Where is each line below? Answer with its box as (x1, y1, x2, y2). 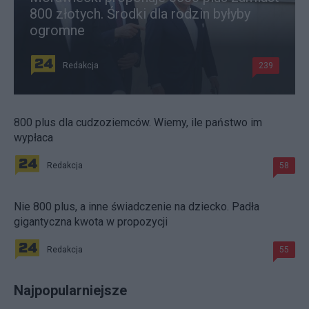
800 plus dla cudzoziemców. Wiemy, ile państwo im (14, 116, 262, 130)
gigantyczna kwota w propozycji (14, 215, 168, 229)
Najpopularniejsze (14, 282, 127, 299)
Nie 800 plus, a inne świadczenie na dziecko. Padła (14, 200, 259, 214)
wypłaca (14, 131, 53, 145)
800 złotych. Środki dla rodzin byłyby (30, 6, 250, 23)
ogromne (30, 22, 85, 39)
